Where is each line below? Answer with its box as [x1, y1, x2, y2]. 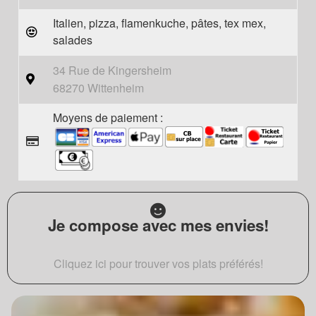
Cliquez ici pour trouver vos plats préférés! [53, 255, 263, 272]
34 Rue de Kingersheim [53, 62, 171, 78]
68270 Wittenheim [53, 80, 144, 96]
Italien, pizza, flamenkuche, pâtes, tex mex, [53, 15, 266, 31]
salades [53, 32, 92, 48]
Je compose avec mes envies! [47, 214, 269, 236]
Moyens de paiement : [53, 109, 163, 126]
